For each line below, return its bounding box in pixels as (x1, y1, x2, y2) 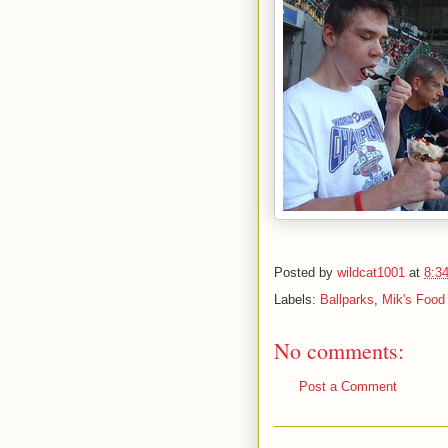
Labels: (274, 292, 320, 307)
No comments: (274, 336, 404, 365)
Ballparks (320, 292, 374, 307)
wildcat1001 (337, 265, 405, 281)
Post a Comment (299, 379, 397, 394)
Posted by (274, 265, 337, 281)
